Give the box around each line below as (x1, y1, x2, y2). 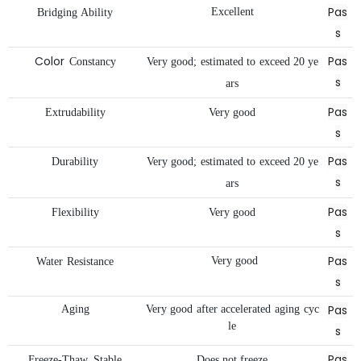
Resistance (67, 255, 114, 268)
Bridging (37, 6, 77, 19)
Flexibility (51, 206, 99, 219)
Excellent (211, 6, 254, 19)
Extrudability (44, 106, 106, 119)
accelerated (221, 303, 271, 316)
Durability (52, 156, 98, 168)
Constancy (68, 56, 116, 68)
